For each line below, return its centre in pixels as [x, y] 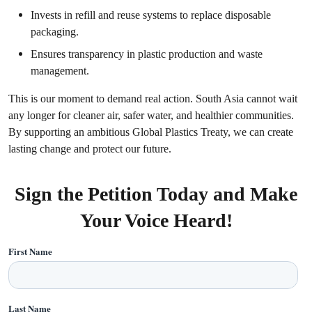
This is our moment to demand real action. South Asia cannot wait [153, 99]
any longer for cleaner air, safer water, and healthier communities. [151, 115]
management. [60, 71]
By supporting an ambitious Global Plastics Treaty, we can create [151, 132]
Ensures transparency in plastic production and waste [147, 54]
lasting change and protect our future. [90, 149]
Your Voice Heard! [156, 220]
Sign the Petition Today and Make [156, 194]
